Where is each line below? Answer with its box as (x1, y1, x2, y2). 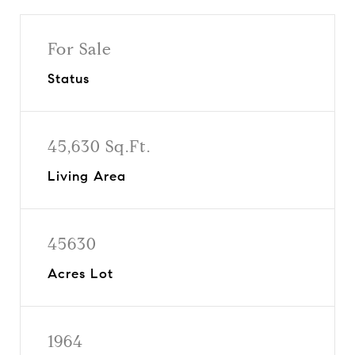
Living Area (48, 167, 126, 185)
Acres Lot (48, 265, 113, 282)
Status (48, 70, 90, 87)
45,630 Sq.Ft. (48, 136, 151, 157)
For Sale (48, 38, 112, 59)
